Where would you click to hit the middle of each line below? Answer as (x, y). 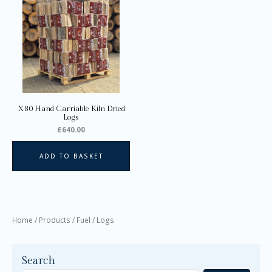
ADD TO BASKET (71, 156)
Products (55, 220)
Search (39, 260)
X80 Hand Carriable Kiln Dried (71, 109)
